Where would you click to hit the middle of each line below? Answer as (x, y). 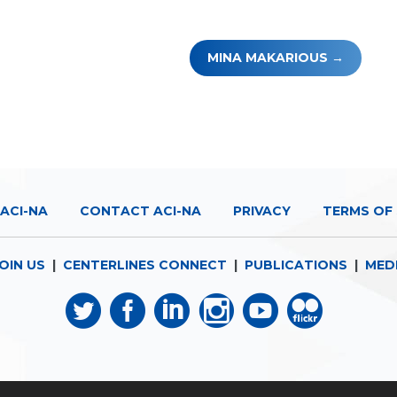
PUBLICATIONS (296, 265)
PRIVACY (261, 211)
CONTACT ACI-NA (140, 211)
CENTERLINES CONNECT (144, 265)
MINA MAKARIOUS (267, 58)
